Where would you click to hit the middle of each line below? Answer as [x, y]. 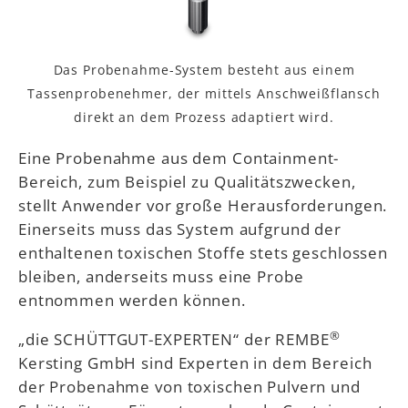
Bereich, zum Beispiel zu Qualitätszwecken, [187, 181]
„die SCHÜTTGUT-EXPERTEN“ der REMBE [174, 339]
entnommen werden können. [132, 299]
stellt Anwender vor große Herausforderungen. [203, 204]
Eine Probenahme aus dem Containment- [179, 157]
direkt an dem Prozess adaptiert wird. [204, 117]
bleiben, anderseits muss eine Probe [161, 275]
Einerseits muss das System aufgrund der [180, 228]
